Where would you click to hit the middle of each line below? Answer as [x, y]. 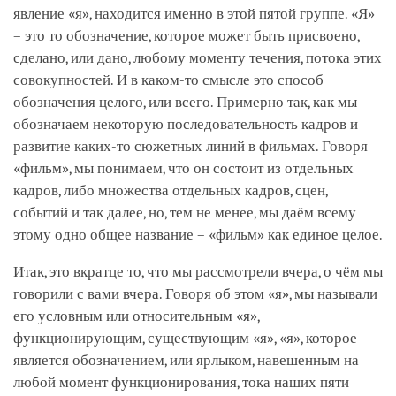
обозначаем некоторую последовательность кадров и [186, 124]
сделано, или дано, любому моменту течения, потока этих [198, 57]
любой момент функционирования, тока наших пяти [181, 382]
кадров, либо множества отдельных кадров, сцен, [170, 190]
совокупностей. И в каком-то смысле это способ [168, 80]
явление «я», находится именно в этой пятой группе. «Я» [194, 13]
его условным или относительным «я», [136, 316]
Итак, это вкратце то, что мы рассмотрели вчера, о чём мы [198, 271]
